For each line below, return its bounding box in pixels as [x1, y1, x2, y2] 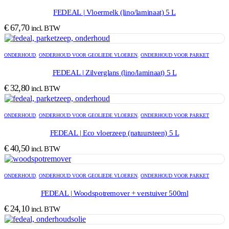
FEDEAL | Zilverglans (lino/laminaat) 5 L [52, 68, 177, 77]
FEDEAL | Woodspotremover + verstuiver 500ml [40, 189, 189, 197]
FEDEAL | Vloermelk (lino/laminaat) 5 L [53, 8, 176, 16]
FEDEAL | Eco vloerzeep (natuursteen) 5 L [50, 128, 179, 137]
